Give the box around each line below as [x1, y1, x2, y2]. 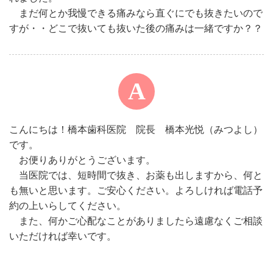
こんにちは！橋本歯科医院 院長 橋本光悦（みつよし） [9, 124, 263, 135]
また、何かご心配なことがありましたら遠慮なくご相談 [9, 216, 263, 226]
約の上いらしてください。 [9, 200, 126, 211]
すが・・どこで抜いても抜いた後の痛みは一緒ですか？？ [9, 23, 263, 34]
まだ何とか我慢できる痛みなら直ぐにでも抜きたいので [9, 8, 263, 18]
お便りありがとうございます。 [9, 155, 155, 165]
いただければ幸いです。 [9, 231, 116, 241]
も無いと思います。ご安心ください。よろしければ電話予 [9, 185, 263, 196]
